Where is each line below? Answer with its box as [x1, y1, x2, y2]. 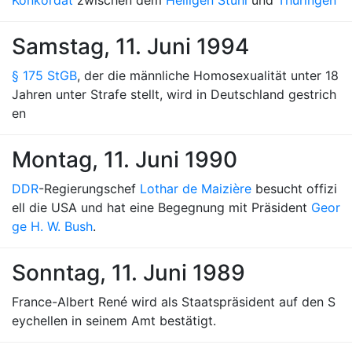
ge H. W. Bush [12, 218, 93, 234]
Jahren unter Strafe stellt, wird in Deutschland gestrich [12, 86, 336, 102]
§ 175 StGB [12, 68, 77, 83]
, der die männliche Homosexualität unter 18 [77, 68, 339, 83]
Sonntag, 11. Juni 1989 [12, 259, 245, 286]
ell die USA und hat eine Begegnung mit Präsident [12, 200, 311, 215]
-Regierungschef [38, 181, 140, 196]
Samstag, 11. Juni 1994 [12, 33, 249, 60]
